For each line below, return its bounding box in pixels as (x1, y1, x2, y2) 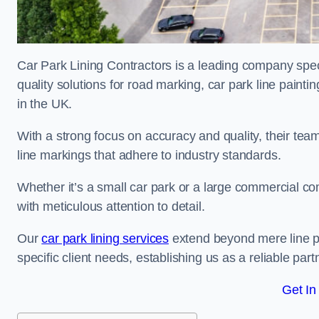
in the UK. (17, 97, 73, 111)
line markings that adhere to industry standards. (17, 148, 281, 162)
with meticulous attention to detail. (17, 199, 205, 214)
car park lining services (41, 231, 169, 246)
